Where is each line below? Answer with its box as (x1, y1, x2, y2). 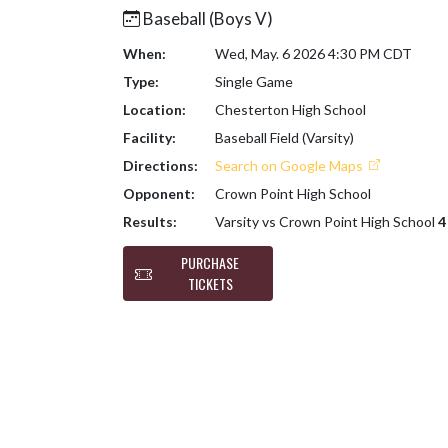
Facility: (123, 129, 176, 146)
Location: (123, 101, 186, 118)
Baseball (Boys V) (140, 8, 273, 29)
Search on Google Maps (214, 157, 366, 174)
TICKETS (187, 273, 233, 295)
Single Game (214, 73, 293, 90)
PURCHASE (181, 252, 239, 274)
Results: (123, 213, 177, 230)
